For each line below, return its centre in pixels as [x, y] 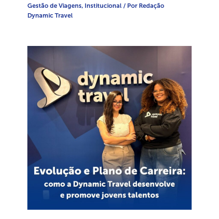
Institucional [103, 5]
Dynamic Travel [50, 15]
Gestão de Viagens [55, 5]
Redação [152, 5]
